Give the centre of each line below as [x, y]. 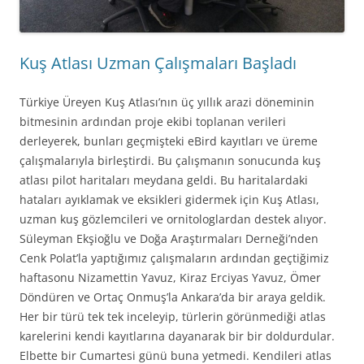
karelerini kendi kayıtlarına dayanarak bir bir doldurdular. [177, 336]
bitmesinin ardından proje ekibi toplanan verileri [153, 122]
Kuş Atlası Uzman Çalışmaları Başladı [158, 63]
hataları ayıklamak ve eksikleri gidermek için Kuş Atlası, [169, 200]
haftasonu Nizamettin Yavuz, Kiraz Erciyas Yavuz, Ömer [170, 278]
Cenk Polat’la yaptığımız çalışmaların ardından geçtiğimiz [174, 258]
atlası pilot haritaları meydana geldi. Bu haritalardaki [164, 180]
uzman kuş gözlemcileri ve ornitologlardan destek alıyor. [173, 219]
